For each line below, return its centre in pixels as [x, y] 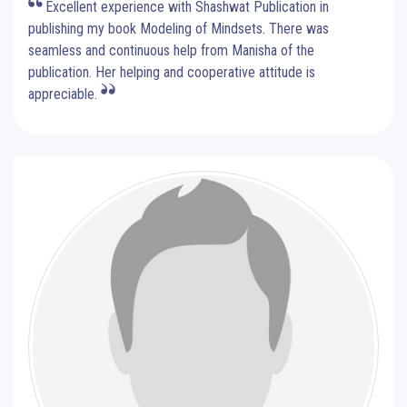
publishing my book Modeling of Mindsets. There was [179, 28]
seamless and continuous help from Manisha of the [171, 50]
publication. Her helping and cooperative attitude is [172, 72]
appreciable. [65, 94]
